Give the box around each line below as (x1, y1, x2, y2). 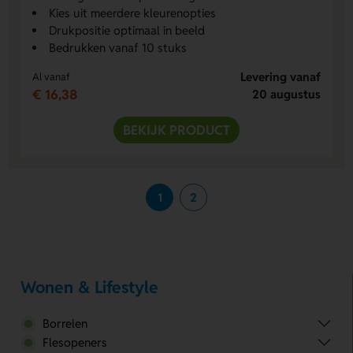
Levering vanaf (240, 69, 321, 84)
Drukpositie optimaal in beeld (49, 22, 206, 38)
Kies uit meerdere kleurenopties (49, 5, 217, 20)
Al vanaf (32, 69, 71, 84)
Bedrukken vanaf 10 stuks (49, 39, 188, 55)
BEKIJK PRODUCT (123, 121, 230, 139)
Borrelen (42, 315, 87, 331)
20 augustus (251, 86, 321, 102)
